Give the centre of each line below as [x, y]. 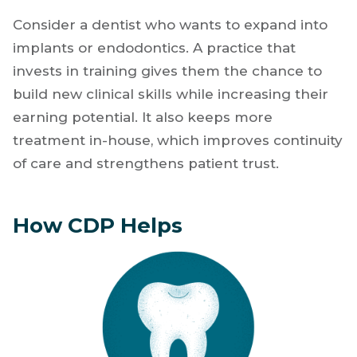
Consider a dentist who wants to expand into [170, 24]
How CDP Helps [98, 225]
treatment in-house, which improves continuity [178, 140]
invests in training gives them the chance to [167, 71]
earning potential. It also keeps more [143, 117]
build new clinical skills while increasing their [171, 94]
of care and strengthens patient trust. [146, 163]
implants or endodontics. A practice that [154, 47]
